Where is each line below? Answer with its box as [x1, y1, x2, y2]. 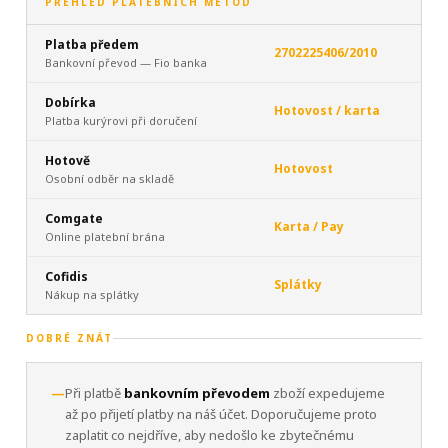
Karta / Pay [274, 218, 344, 235]
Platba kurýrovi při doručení [45, 113, 197, 128]
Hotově [45, 152, 90, 169]
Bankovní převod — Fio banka [45, 55, 207, 70]
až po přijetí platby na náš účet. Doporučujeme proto [65, 405, 377, 423]
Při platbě [65, 384, 124, 402]
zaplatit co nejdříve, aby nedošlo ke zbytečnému [65, 426, 354, 444]
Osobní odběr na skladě [45, 171, 174, 186]
